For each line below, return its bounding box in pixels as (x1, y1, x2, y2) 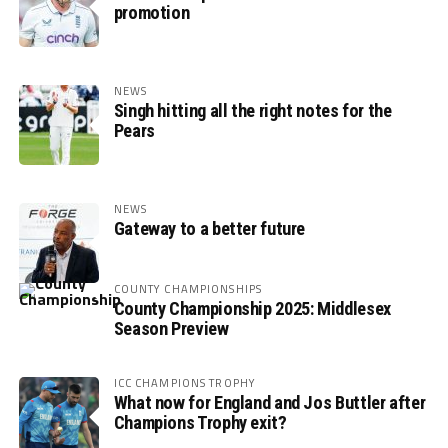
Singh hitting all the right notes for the (113, 100, 392, 122)
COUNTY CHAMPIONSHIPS (113, 280, 263, 298)
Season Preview (113, 318, 229, 340)
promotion (113, 2, 190, 24)
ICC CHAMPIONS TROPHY (113, 374, 257, 392)
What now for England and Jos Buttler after (113, 392, 426, 414)
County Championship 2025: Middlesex (113, 298, 391, 320)
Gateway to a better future (113, 218, 306, 240)
